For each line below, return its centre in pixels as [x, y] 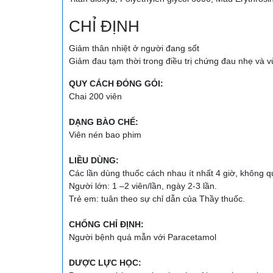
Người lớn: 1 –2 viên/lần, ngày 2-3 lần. [144, 186]
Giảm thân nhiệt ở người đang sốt [134, 48]
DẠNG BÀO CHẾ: [104, 122]
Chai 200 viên [95, 96]
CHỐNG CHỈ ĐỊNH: [106, 224]
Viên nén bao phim [105, 134]
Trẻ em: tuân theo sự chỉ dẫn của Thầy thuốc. [157, 198]
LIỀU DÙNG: [94, 160]
